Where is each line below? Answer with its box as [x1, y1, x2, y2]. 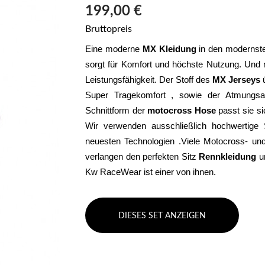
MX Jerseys [212, 75, 260, 85]
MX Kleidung [142, 44, 196, 54]
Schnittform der [85, 105, 148, 115]
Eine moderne [85, 44, 143, 54]
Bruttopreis [85, 24, 132, 34]
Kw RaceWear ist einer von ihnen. [85, 167, 216, 177]
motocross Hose [147, 105, 216, 115]
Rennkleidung [199, 151, 259, 161]
